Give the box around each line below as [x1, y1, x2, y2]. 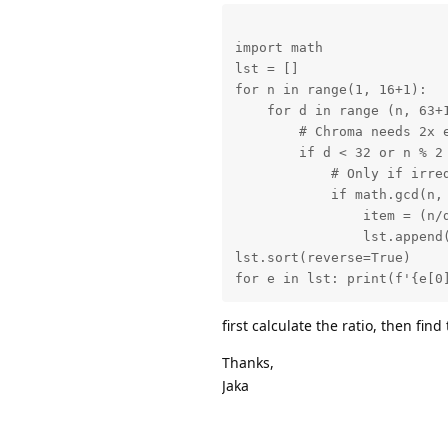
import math [234, 40, 323, 56]
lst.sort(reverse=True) [234, 250, 411, 266]
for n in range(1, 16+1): [234, 82, 427, 98]
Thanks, [222, 353, 274, 373]
